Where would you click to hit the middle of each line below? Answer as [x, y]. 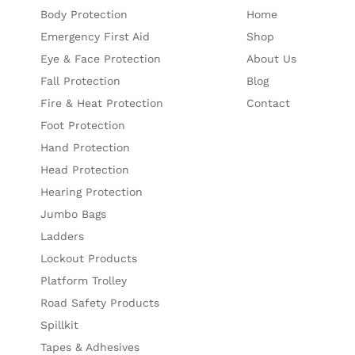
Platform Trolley [84, 281]
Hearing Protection [92, 192]
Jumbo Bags [74, 214]
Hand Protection [86, 148]
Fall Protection [81, 81]
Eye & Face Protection [101, 59]
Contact [268, 103]
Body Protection [84, 15]
